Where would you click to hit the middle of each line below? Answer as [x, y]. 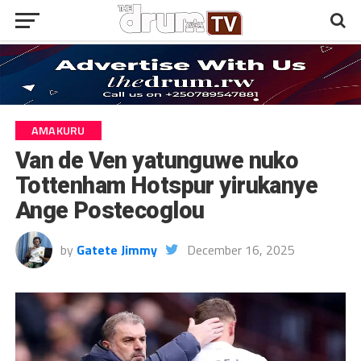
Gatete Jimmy [116, 249]
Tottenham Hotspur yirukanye [166, 185]
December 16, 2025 [241, 249]
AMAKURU [58, 130]
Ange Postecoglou [110, 210]
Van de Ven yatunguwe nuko [157, 160]
